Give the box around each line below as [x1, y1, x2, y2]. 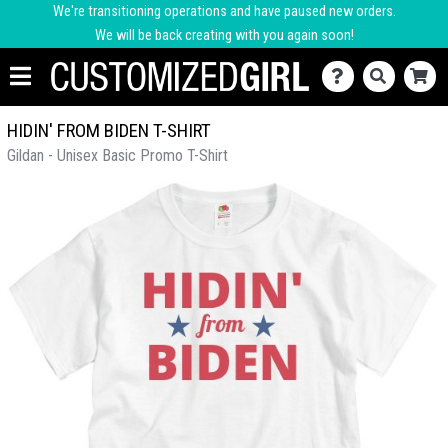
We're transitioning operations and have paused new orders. [52, 3, 396, 20]
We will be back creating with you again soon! [94, 27, 354, 44]
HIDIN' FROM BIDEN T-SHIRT [7, 119, 211, 142]
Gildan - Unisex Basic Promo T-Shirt [7, 146, 228, 165]
